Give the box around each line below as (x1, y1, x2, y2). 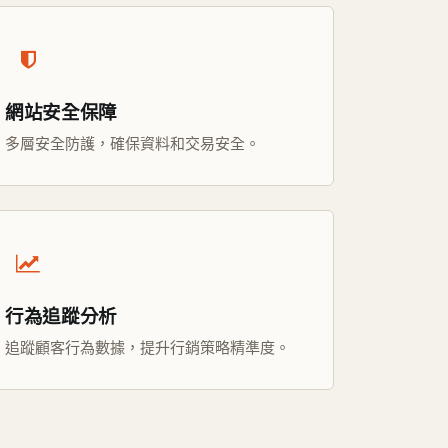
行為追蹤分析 (5, 303, 117, 328)
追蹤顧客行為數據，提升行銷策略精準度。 (5, 337, 290, 357)
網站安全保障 (5, 99, 117, 124)
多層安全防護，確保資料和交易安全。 (5, 133, 260, 153)
